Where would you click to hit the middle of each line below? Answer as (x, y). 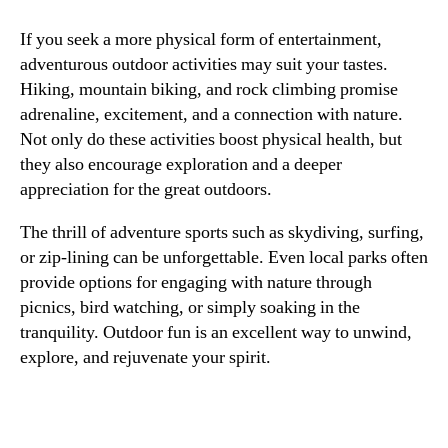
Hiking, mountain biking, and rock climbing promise (209, 89)
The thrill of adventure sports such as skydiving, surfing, (222, 232)
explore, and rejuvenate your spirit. (145, 357)
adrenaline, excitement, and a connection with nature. (211, 114)
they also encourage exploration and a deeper (181, 164)
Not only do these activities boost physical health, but (211, 139)
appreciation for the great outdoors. (146, 189)
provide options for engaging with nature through (196, 282)
